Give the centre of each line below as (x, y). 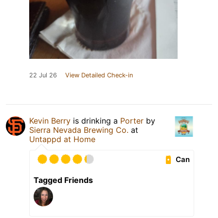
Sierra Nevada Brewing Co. (79, 130)
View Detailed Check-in (99, 75)
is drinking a (95, 121)
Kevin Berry (50, 121)
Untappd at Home (62, 139)
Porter (132, 121)
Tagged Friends (63, 180)
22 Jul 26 (43, 75)
